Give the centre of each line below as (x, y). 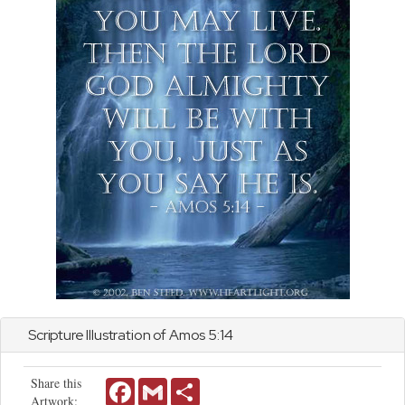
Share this (56, 383)
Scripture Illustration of (99, 335)
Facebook (159, 385)
